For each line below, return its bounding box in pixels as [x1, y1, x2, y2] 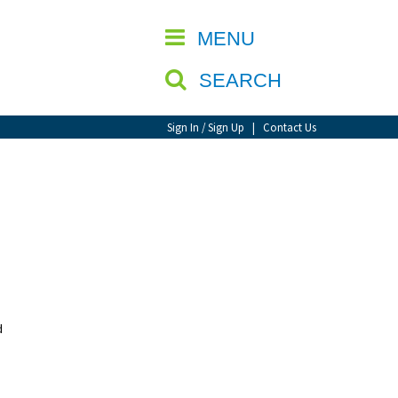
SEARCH [199, 69, 287, 92]
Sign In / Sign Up [167, 120, 244, 134]
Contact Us [263, 120, 316, 134]
